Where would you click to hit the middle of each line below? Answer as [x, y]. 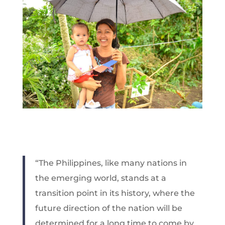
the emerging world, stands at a [100, 178]
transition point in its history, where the [115, 193]
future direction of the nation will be [108, 208]
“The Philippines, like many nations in [111, 163]
